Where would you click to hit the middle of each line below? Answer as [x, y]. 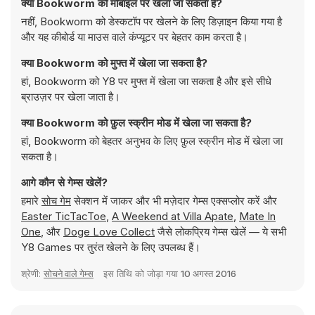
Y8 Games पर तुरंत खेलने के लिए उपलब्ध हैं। [111, 247]
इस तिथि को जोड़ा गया [142, 274]
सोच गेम [56, 201]
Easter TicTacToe [64, 216]
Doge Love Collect [109, 232]
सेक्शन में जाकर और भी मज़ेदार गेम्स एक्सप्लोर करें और [174, 201]
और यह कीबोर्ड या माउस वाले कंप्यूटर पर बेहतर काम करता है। [135, 37]
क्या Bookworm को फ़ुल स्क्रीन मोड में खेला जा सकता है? [136, 123]
